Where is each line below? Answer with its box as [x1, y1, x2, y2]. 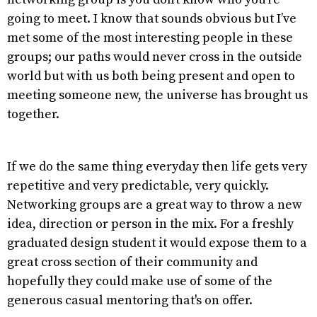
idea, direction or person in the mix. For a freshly [7, 215, 294, 232]
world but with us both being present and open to [7, 67, 295, 84]
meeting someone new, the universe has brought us [7, 86, 308, 103]
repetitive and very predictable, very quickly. [7, 177, 269, 194]
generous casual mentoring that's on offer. [7, 292, 253, 309]
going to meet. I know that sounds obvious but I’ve [7, 10, 296, 27]
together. [7, 105, 62, 122]
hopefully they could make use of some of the [7, 272, 272, 289]
